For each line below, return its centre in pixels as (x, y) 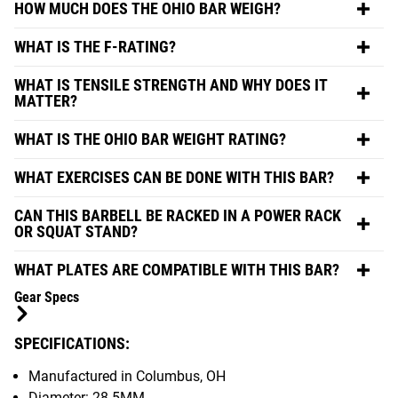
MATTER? (46, 100)
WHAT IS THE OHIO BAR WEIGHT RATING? (150, 139)
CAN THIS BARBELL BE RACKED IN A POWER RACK (178, 215)
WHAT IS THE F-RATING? (95, 46)
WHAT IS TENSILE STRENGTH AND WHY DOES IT (171, 84)
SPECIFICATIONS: (72, 343)
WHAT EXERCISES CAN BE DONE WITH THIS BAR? (174, 177)
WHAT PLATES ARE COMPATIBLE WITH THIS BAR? (177, 269)
